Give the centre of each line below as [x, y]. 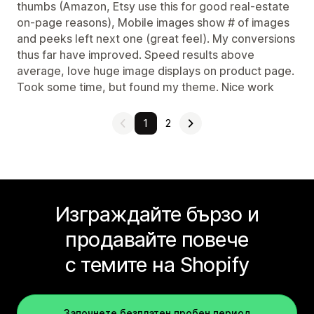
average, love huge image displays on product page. [156, 71]
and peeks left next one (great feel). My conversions [156, 39]
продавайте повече [157, 239]
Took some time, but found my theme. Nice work [145, 87]
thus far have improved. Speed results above [136, 55]
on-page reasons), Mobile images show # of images [153, 22]
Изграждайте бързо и [157, 214]
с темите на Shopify [157, 265]
